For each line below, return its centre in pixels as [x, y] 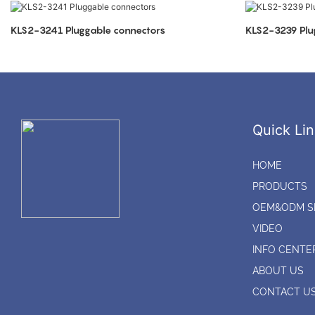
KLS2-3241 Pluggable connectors [88, 30]
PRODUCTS [279, 187]
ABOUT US [278, 271]
